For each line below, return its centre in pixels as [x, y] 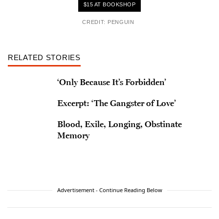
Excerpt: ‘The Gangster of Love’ [116, 103]
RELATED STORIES [44, 57]
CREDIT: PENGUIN [108, 22]
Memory [73, 135]
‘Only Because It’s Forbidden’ [111, 82]
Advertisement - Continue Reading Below [109, 190]
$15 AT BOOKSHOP [109, 4]
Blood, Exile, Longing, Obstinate [119, 124]
